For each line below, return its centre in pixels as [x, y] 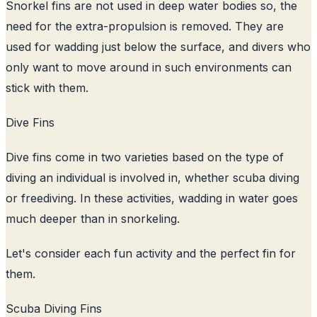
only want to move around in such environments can [149, 67]
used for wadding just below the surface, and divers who [158, 46]
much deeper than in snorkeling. [93, 218]
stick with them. [47, 87]
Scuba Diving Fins [54, 308]
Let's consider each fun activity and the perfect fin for [151, 253]
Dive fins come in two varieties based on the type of [145, 157]
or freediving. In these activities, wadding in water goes [152, 198]
